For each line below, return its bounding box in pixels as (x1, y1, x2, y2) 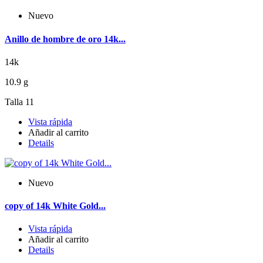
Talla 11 (5, 96, 34, 107)
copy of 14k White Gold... (5, 201, 106, 211)
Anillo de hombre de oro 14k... (5, 33, 126, 44)
